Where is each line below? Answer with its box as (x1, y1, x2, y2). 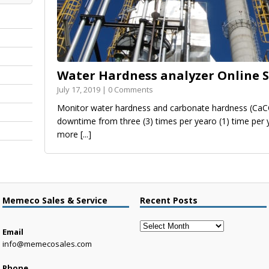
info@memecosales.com (2, 238, 92, 249)
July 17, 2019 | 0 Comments (57, 83, 153, 95)
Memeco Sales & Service (2, 194, 108, 206)
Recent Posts (140, 194, 198, 206)
